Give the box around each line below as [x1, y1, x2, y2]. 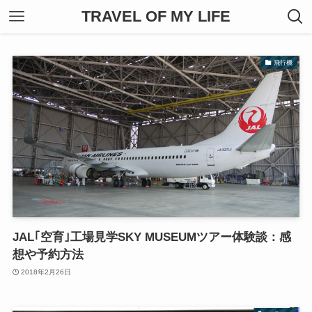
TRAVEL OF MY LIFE [81, 8, 231, 25]
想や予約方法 [12, 248, 84, 262]
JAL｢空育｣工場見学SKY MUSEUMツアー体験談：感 [12, 231, 291, 244]
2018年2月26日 [21, 267, 72, 276]
